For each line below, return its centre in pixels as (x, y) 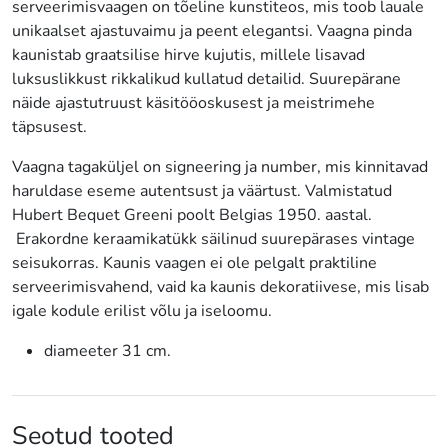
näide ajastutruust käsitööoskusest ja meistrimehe (193, 102)
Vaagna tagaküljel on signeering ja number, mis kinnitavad (220, 166)
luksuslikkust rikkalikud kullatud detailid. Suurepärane (206, 78)
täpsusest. (49, 126)
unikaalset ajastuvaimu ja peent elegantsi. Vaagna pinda (212, 30)
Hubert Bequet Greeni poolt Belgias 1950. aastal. (192, 214)
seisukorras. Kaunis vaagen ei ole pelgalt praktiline (194, 262)
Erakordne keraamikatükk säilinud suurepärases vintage (213, 238)
